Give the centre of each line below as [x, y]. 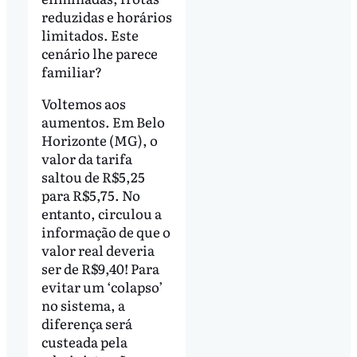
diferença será [86, 323]
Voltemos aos [83, 103]
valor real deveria [98, 249]
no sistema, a [83, 304]
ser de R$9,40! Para [100, 268]
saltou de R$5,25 [93, 176]
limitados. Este [90, 34]
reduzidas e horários [106, 16]
